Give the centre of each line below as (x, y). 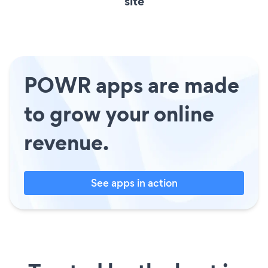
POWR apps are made (132, 85)
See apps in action (134, 183)
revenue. (66, 143)
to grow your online (119, 114)
